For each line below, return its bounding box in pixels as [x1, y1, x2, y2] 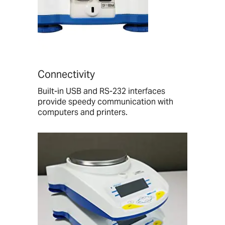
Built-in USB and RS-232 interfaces [38, 86, 165, 97]
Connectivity [38, 68, 95, 81]
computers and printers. [38, 107, 128, 118]
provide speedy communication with [38, 96, 173, 107]
